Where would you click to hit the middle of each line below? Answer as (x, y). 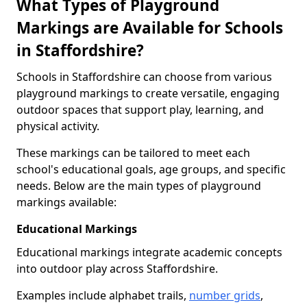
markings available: (66, 202)
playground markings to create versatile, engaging (148, 93)
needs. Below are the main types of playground (139, 186)
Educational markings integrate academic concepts (149, 252)
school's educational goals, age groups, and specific (151, 169)
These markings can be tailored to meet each (133, 153)
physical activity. (58, 126)
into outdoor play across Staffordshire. (117, 269)
